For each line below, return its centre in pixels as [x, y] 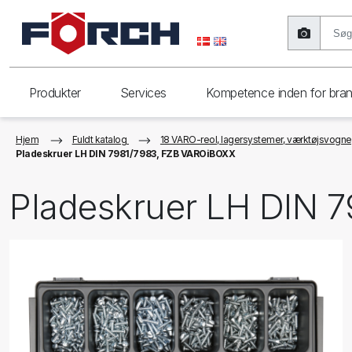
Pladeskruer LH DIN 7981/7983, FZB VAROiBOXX [126, 154]
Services [143, 93]
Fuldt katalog [99, 139]
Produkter [55, 93]
